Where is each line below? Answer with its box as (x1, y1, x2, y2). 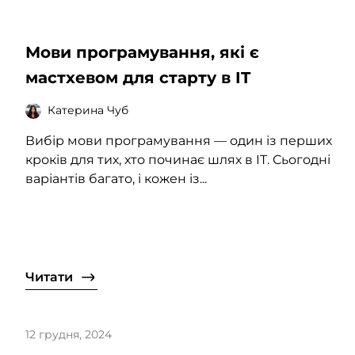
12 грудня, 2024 (25, 326, 112, 342)
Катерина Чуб (48, 103, 128, 118)
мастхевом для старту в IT (25, 67, 250, 87)
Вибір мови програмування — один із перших (25, 132, 332, 148)
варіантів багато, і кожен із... (25, 170, 207, 186)
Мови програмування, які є (25, 42, 259, 62)
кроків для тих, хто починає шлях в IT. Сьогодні (25, 151, 330, 167)
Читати (25, 269, 73, 284)
